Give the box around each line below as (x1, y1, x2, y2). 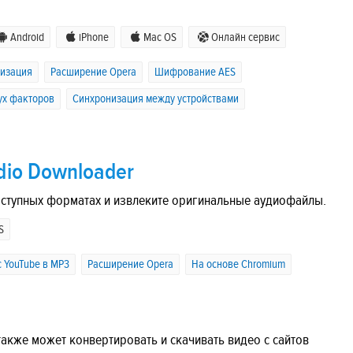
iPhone (79, 31, 109, 45)
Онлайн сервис (211, 31, 280, 45)
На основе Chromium (191, 258, 285, 272)
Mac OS (143, 31, 176, 45)
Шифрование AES (154, 65, 236, 80)
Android (10, 31, 44, 45)
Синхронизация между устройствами (72, 92, 239, 106)
